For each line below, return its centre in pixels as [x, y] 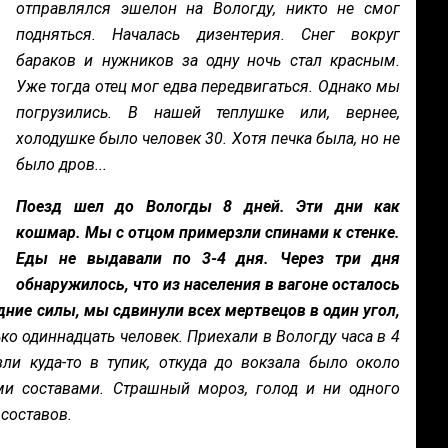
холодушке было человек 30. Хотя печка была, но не [208, 138]
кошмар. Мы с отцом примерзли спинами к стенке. [208, 232]
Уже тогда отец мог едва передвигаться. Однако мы [208, 86]
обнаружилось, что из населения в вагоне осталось [208, 284]
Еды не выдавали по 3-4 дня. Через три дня [208, 258]
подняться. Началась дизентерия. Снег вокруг [208, 34]
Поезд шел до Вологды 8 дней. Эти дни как [208, 206]
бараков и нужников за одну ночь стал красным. [208, 60]
